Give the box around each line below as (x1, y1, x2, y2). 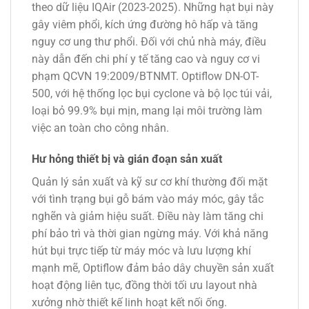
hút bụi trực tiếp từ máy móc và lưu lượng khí (32, 244, 251, 258)
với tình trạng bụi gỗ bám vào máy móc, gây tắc (32, 192, 263, 206)
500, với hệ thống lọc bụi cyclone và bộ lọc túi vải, (32, 86, 272, 100)
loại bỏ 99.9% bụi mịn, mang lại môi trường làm (32, 103, 262, 117)
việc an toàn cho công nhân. (32, 121, 169, 134)
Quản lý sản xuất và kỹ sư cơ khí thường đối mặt (32, 175, 268, 189)
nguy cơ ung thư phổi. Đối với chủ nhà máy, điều (32, 34, 266, 48)
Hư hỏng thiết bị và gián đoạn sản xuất (32, 152, 222, 166)
